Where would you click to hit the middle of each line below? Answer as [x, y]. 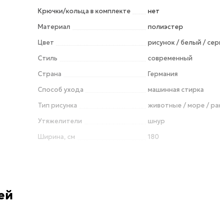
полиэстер [166, 27]
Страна [50, 74]
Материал [54, 27]
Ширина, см [57, 137]
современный [170, 58]
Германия [163, 74]
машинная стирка [176, 90]
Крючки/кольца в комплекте [84, 11]
